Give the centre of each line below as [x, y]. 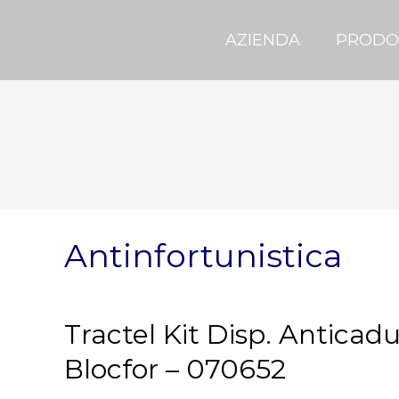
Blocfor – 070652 [175, 369]
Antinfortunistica [203, 256]
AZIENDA [262, 40]
